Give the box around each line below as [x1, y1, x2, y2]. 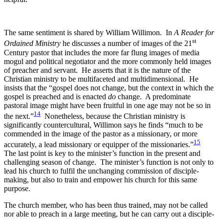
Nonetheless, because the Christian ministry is [41, 112, 185, 121]
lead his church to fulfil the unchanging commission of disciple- [4, 167, 199, 175]
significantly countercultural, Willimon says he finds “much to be [4, 121, 203, 130]
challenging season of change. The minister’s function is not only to [4, 158, 214, 167]
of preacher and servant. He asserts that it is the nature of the [4, 66, 191, 74]
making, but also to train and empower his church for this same [4, 175, 197, 184]
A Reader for [174, 28, 214, 37]
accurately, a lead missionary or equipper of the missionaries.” [4, 140, 194, 149]
